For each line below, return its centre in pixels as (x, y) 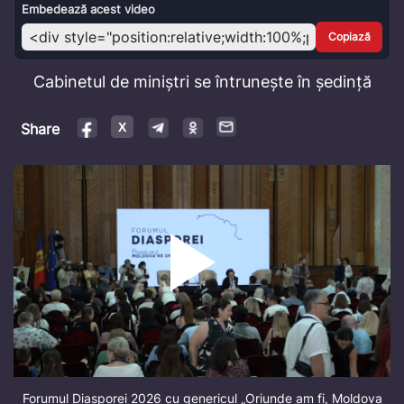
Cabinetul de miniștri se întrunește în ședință (202, 82)
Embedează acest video (88, 9)
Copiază (349, 37)
